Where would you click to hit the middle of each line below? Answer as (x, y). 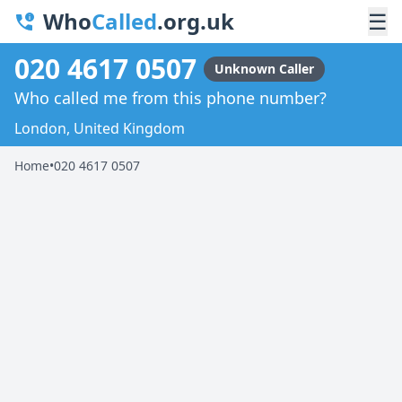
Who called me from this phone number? (170, 97)
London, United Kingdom (100, 128)
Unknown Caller (264, 68)
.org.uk (196, 21)
